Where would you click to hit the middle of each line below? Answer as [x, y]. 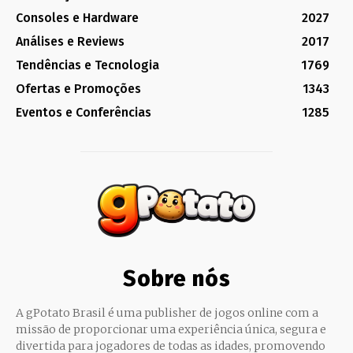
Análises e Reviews [70, 42]
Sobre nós [176, 278]
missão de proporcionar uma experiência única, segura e [171, 329]
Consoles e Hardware [77, 18]
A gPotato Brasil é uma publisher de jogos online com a [167, 312]
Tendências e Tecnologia [87, 65]
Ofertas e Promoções [78, 89]
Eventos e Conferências [84, 113]
